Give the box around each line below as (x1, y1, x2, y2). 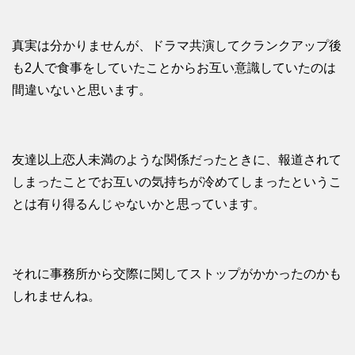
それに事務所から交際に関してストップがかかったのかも (12, 267, 342, 281)
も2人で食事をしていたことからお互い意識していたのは (12, 61, 336, 75)
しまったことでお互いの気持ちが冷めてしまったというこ (12, 175, 342, 189)
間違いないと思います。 (12, 83, 151, 97)
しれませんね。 (12, 289, 101, 303)
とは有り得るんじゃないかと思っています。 (12, 197, 265, 212)
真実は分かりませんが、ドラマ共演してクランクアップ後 (12, 39, 342, 53)
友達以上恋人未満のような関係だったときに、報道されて (12, 153, 342, 167)
